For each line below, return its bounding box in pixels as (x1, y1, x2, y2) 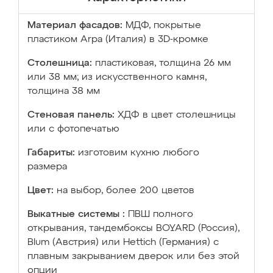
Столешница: (27, 58, 92, 68)
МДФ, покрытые (126, 21, 201, 30)
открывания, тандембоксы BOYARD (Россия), (27, 224, 239, 233)
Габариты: (27, 148, 75, 158)
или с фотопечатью (27, 124, 119, 134)
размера (27, 162, 67, 172)
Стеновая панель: (27, 110, 115, 120)
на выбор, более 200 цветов (57, 186, 194, 196)
